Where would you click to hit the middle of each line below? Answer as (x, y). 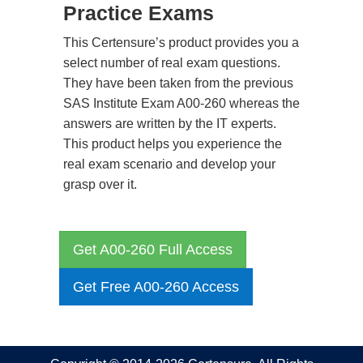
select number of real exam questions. (172, 63)
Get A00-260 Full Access (153, 250)
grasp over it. (100, 184)
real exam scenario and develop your (169, 164)
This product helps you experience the (173, 144)
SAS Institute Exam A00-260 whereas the (181, 103)
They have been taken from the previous (178, 83)
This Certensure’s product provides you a (181, 43)
